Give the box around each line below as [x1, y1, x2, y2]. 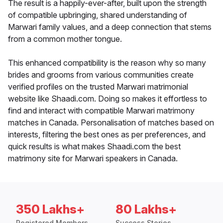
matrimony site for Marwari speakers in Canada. [8, 153, 178, 164]
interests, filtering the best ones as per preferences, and [8, 129, 206, 140]
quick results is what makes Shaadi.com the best [8, 141, 181, 152]
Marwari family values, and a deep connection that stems [8, 22, 212, 32]
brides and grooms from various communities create [8, 70, 194, 80]
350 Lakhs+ [16, 202, 85, 217]
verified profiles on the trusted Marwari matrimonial [8, 82, 188, 92]
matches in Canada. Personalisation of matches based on [8, 117, 214, 128]
